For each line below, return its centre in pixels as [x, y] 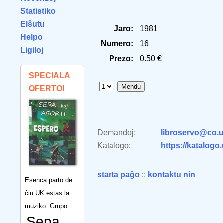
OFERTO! [47, 88]
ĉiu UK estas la [47, 193]
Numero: [117, 44]
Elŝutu [33, 24]
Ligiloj [32, 50]
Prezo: [121, 58]
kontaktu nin [171, 174]
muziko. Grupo [46, 206]
